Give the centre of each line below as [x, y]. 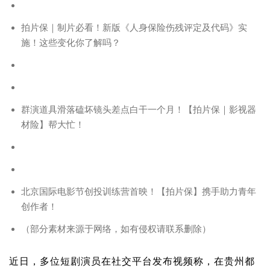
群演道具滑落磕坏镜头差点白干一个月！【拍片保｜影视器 [139, 109]
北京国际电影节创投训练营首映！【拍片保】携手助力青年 [139, 191]
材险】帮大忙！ [53, 124]
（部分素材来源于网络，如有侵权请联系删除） [116, 228]
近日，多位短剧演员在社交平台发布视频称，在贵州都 [132, 261]
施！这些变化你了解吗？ [71, 42]
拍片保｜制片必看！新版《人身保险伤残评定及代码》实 [134, 27]
